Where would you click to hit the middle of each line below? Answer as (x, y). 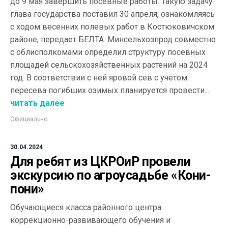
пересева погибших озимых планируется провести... (110, 90)
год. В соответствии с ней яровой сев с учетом (99, 78)
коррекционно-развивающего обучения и (90, 220)
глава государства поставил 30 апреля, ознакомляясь (112, 14)
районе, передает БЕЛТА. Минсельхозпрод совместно (113, 39)
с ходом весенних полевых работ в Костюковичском (112, 27)
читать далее (37, 103)
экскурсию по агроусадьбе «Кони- (111, 175)
